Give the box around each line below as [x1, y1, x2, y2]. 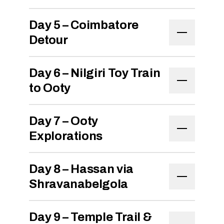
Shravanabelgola [29, 177, 128, 190]
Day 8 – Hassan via [29, 162, 133, 175]
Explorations [29, 129, 102, 142]
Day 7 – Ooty [29, 114, 98, 127]
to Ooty [29, 81, 70, 94]
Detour [29, 33, 68, 46]
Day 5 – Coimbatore [29, 18, 138, 31]
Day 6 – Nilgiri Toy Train [29, 66, 160, 79]
